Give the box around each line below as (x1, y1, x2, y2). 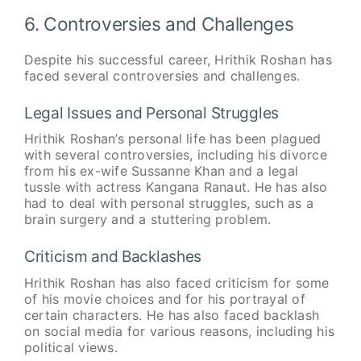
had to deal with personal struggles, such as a (23, 195, 314, 212)
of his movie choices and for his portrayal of (23, 290, 305, 307)
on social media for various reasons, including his (23, 322, 334, 339)
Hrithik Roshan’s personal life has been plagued (23, 131, 322, 147)
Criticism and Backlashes (23, 247, 202, 267)
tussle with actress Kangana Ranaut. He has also (23, 179, 328, 196)
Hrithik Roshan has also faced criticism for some (23, 274, 330, 291)
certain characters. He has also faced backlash (23, 306, 320, 323)
